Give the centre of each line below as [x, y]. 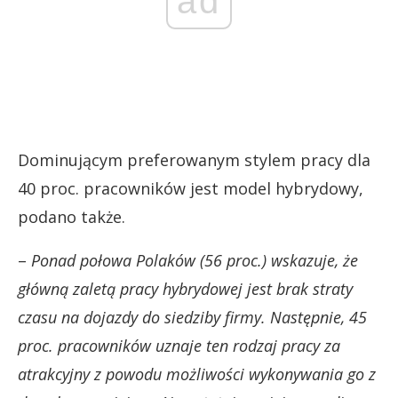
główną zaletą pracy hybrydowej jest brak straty [185, 288]
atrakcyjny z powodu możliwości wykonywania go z [197, 374]
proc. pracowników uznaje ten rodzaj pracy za [179, 345]
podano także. [72, 216]
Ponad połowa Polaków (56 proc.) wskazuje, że [195, 260]
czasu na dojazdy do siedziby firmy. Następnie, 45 [192, 317]
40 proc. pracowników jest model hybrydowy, [191, 188]
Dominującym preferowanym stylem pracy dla [194, 159]
